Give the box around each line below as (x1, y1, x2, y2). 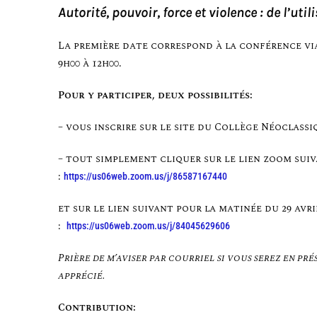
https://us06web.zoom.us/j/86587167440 (64, 171, 227, 183)
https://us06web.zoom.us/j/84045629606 (67, 220, 230, 232)
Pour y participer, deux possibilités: (58, 88, 255, 103)
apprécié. (58, 268, 105, 284)
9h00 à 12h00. (58, 56, 125, 71)
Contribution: (58, 300, 136, 316)
